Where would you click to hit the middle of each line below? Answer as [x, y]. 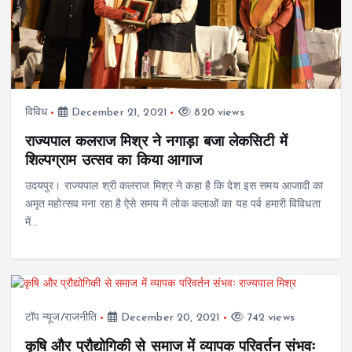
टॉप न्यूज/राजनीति [61, 318]
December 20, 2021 [169, 318]
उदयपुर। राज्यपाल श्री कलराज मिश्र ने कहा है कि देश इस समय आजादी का [174, 187]
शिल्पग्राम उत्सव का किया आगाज [114, 161]
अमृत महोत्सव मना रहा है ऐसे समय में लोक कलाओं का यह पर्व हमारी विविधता [172, 205]
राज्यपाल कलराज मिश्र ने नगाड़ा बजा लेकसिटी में [156, 143]
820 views [218, 113]
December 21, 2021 [117, 113]
